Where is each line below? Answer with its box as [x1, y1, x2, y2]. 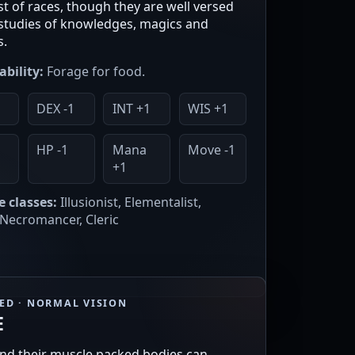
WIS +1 [188, 100, 229, 118]
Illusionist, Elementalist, [57, 193, 201, 212]
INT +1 [112, 100, 151, 118]
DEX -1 [36, 100, 74, 118]
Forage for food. [44, 62, 145, 80]
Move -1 [188, 141, 236, 159]
